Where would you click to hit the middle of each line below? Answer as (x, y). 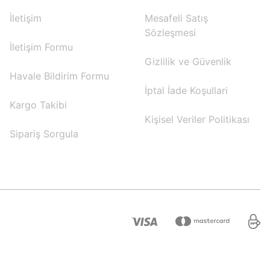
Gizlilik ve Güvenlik (188, 61)
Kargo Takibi (38, 105)
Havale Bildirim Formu (59, 76)
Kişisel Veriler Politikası (197, 119)
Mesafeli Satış (176, 18)
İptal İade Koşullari (186, 90)
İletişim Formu (41, 47)
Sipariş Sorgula (44, 134)
